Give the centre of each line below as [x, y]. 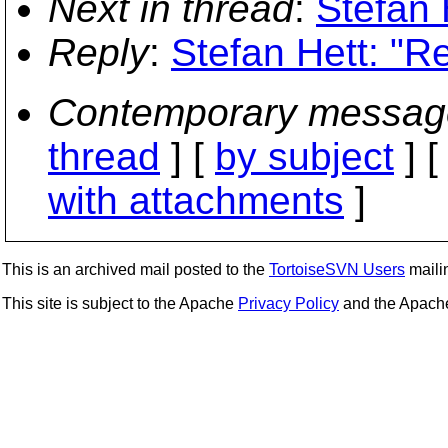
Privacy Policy [288, 303]
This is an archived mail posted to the [135, 269]
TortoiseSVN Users [337, 269]
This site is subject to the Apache [120, 303]
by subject [304, 156]
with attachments [196, 200]
